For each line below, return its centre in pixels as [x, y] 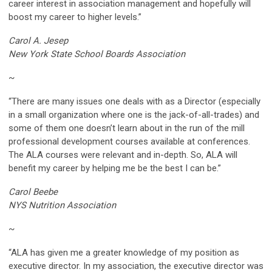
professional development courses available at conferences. [129, 141]
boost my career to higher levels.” [75, 17]
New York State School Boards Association [97, 54]
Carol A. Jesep [38, 40]
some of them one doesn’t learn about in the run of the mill [127, 128]
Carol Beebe [33, 192]
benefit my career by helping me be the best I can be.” [115, 168]
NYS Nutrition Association [62, 205]
